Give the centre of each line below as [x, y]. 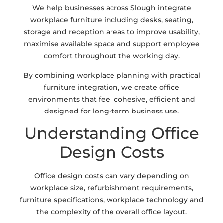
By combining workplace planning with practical [111, 75]
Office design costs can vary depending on [111, 175]
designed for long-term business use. [111, 111]
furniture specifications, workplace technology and [111, 199]
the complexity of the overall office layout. [111, 211]
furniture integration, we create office [111, 87]
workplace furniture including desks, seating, [111, 20]
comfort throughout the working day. [111, 56]
